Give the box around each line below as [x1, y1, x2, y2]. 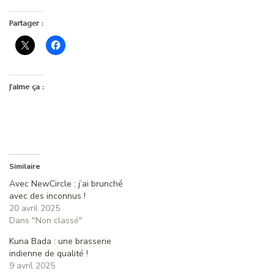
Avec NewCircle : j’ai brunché [9, 177, 123, 190]
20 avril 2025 [9, 202, 60, 214]
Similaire [9, 161, 40, 171]
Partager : [9, 18, 43, 28]
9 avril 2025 [9, 259, 55, 272]
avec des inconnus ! [9, 190, 86, 202]
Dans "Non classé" [9, 214, 83, 226]
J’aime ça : [9, 81, 44, 91]
